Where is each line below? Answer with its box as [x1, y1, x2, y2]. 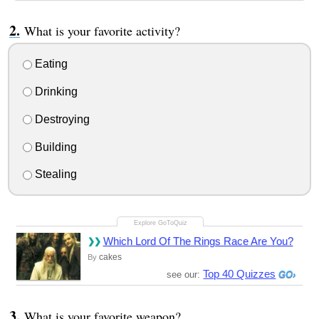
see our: [167, 269, 204, 281]
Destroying [31, 113, 90, 125]
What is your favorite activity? [23, 22, 180, 40]
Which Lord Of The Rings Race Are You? [103, 235, 293, 248]
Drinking [31, 85, 78, 98]
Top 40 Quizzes [203, 268, 276, 281]
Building [31, 140, 77, 153]
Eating [31, 58, 68, 70]
